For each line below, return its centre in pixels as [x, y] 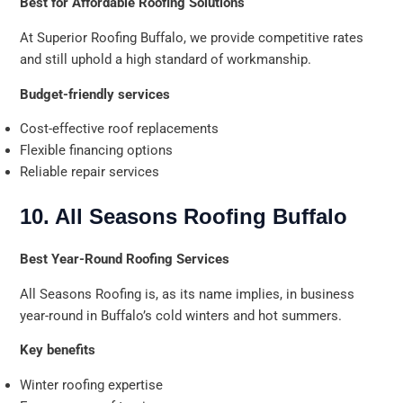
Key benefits [58, 350]
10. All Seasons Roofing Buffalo [184, 216]
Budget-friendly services [95, 94]
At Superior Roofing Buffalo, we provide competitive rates [192, 37]
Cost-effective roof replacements [120, 129]
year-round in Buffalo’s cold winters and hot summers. [181, 315]
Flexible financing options [97, 151]
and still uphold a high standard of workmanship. [166, 59]
